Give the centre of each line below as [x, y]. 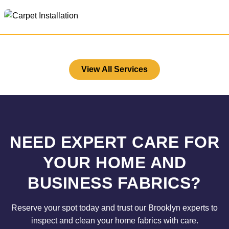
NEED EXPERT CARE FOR [114, 142]
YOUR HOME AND [114, 163]
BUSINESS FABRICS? [114, 183]
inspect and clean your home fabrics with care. [114, 221]
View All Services [114, 69]
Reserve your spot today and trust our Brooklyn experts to [114, 208]
